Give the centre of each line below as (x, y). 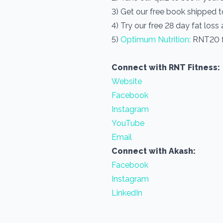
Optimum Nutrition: (156, 40)
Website (127, 81)
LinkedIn (127, 193)
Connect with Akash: (154, 151)
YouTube (128, 123)
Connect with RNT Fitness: (166, 67)
